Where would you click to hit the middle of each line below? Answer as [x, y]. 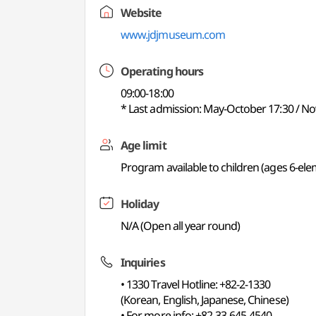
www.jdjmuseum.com [173, 35]
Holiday [140, 204]
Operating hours [162, 71]
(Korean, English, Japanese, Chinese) [205, 300]
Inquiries [143, 262]
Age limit [144, 145]
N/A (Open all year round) [181, 226]
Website [141, 13]
